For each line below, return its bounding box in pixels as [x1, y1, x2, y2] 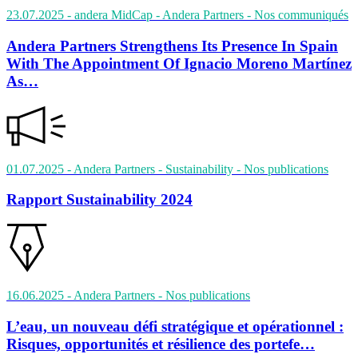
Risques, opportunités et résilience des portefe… [6, 335, 315, 352]
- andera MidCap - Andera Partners [67, 8, 247, 22]
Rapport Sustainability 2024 [6, 191, 193, 209]
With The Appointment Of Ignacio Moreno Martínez [6, 54, 352, 72]
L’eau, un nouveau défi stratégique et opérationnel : [6, 317, 344, 335]
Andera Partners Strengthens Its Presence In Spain [6, 37, 338, 54]
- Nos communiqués [247, 8, 348, 22]
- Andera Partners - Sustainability [67, 161, 237, 176]
